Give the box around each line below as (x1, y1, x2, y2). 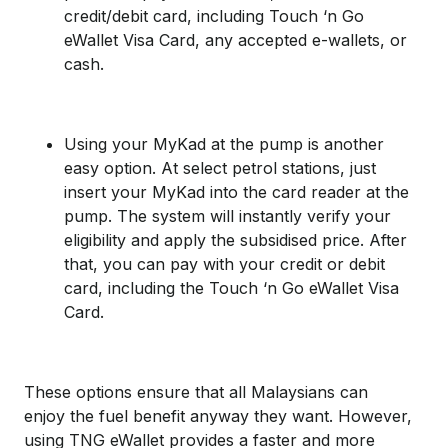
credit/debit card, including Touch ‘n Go (64, 5, 364, 26)
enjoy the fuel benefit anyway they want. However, (24, 405, 412, 426)
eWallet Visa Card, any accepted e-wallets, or (64, 29, 407, 50)
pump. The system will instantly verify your (64, 205, 391, 226)
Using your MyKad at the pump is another (64, 133, 384, 154)
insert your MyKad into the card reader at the (64, 181, 409, 202)
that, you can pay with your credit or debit (64, 253, 385, 274)
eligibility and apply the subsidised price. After (64, 229, 407, 250)
